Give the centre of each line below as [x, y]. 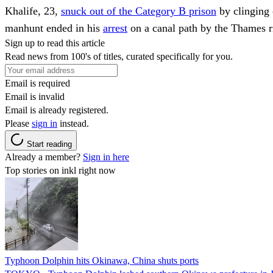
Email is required [37, 83]
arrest [115, 28]
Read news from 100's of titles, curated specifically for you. [119, 56]
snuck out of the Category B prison [139, 11]
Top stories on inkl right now [60, 170]
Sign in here [106, 157]
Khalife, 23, [33, 11]
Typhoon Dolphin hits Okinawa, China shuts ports [102, 260]
